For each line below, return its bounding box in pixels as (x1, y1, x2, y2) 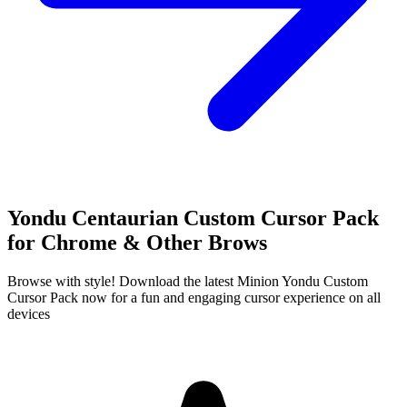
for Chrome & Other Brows (7, 230, 267, 254)
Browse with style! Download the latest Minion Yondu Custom (7, 273, 368, 289)
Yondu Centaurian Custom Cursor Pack (7, 205, 379, 230)
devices (7, 305, 50, 322)
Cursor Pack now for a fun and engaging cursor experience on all (7, 289, 381, 305)
